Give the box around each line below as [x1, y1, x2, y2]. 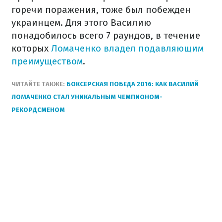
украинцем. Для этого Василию [11, 17, 151, 28]
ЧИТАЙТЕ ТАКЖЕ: [11, 80, 66, 88]
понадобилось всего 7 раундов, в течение [11, 30, 200, 41]
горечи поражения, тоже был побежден [11, 4, 191, 15]
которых [11, 43, 51, 54]
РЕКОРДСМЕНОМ [11, 106, 65, 113]
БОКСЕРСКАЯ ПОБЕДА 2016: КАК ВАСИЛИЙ [66, 80, 199, 88]
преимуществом [11, 55, 83, 67]
